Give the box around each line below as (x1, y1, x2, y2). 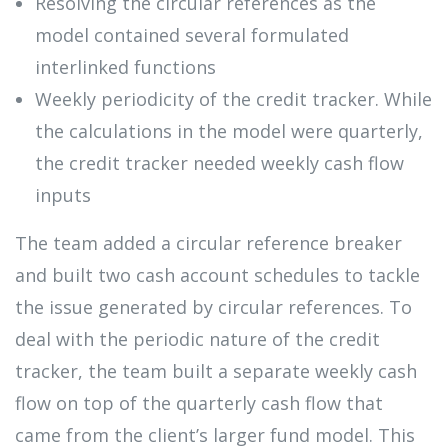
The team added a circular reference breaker (15, 230, 402, 255)
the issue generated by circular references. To (15, 294, 412, 319)
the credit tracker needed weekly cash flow (35, 150, 404, 175)
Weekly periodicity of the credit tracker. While (35, 86, 432, 111)
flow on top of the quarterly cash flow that (15, 390, 383, 415)
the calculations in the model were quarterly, (35, 118, 423, 143)
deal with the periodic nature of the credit (15, 326, 380, 351)
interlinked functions (35, 54, 216, 79)
